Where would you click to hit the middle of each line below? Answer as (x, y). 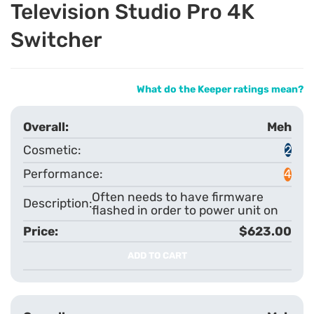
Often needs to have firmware (177, 197)
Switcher (56, 40)
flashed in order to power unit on (185, 210)
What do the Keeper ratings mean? (220, 89)
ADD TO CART (157, 255)
